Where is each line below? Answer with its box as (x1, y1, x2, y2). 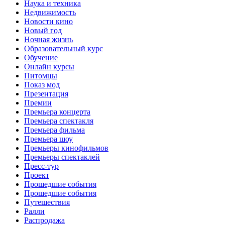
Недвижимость (24, 8, 76, 17)
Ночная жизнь (24, 35, 73, 44)
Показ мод (24, 80, 60, 89)
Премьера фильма (24, 125, 85, 134)
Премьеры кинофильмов (24, 143, 108, 152)
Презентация (24, 89, 68, 98)
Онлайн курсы (24, 62, 74, 71)
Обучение (24, 53, 58, 62)
